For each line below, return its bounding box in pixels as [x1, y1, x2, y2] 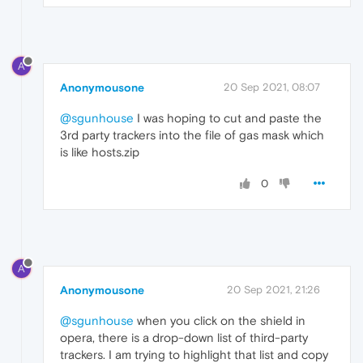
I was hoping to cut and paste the [134, 111, 322, 126]
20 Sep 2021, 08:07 [224, 81, 320, 94]
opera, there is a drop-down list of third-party [60, 331, 308, 345]
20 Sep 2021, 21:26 [227, 284, 320, 297]
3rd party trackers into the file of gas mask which [60, 128, 324, 143]
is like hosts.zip [60, 145, 139, 160]
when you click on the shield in [134, 314, 305, 328]
